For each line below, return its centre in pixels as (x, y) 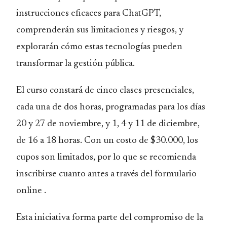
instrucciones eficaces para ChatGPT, (89, 13)
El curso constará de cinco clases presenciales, (105, 90)
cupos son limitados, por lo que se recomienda (106, 157)
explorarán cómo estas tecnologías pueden (99, 47)
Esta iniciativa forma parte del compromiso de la (110, 218)
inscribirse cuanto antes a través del (85, 174)
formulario (176, 174)
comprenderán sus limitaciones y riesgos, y (100, 30)
